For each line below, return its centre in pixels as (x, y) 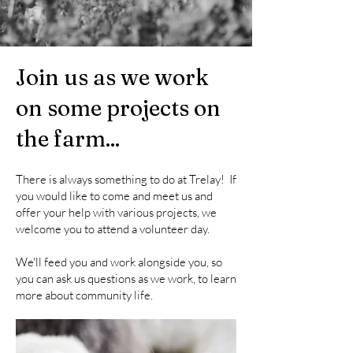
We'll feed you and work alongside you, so (119, 262)
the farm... (68, 139)
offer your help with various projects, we (116, 212)
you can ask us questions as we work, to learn (126, 279)
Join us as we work (112, 77)
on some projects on (118, 108)
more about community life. (84, 295)
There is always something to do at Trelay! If (126, 179)
